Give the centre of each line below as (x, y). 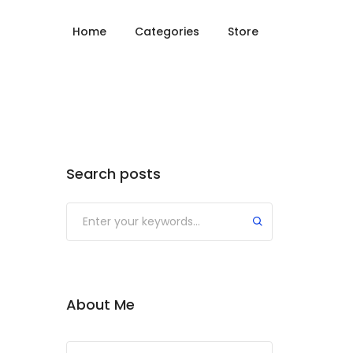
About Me (100, 305)
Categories (167, 32)
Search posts (113, 174)
